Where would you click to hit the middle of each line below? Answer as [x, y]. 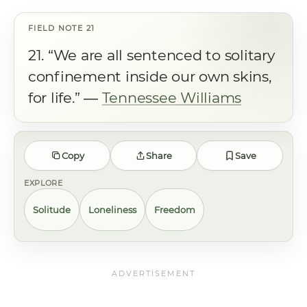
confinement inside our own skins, [150, 76]
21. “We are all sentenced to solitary [151, 55]
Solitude [52, 209]
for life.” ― [65, 98]
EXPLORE [44, 183]
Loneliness [112, 209]
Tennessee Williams [172, 98]
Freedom [175, 209]
